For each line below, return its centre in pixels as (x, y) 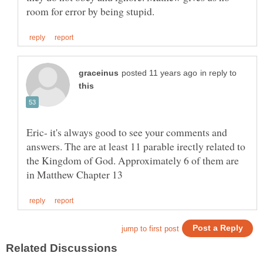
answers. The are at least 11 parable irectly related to (136, 146)
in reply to (218, 73)
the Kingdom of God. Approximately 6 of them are (133, 161)
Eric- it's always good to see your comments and (127, 132)
